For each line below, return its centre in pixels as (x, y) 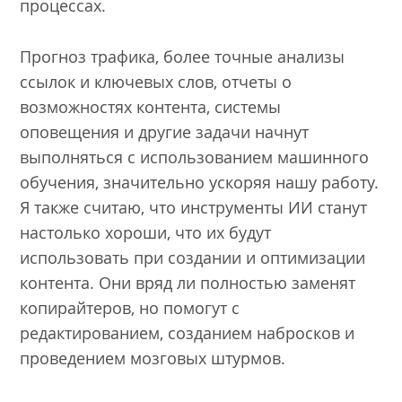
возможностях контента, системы (151, 107)
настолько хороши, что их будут (146, 233)
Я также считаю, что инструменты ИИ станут (194, 208)
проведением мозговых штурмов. (155, 358)
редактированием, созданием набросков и (188, 333)
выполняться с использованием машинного (195, 157)
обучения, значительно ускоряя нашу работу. (200, 183)
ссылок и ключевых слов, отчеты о (156, 82)
